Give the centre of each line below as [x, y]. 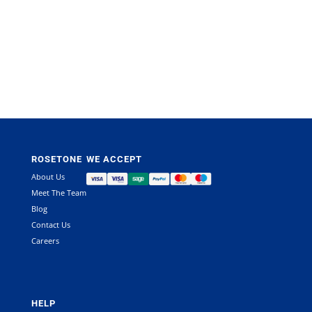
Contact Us [50, 225]
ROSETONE [56, 159]
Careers [45, 241]
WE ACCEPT [114, 159]
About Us [48, 177]
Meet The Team [58, 193]
